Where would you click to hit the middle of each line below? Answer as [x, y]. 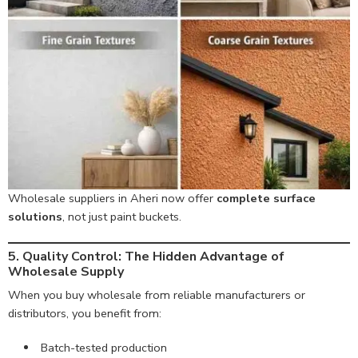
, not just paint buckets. [122, 216]
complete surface [266, 198]
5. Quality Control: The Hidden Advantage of [146, 257]
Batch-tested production [103, 348]
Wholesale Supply [66, 272]
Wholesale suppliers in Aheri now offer [112, 198]
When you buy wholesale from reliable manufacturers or [157, 295]
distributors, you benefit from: [85, 314]
